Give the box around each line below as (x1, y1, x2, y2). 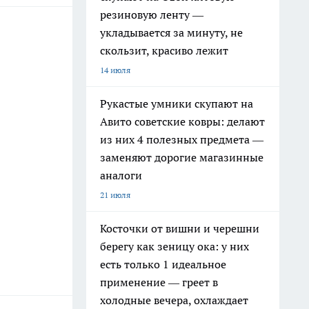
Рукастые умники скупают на (100, 97, 253, 110)
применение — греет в (100, 275, 218, 289)
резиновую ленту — (100, 8, 203, 21)
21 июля (100, 190, 130, 200)
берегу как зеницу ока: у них (100, 239, 249, 253)
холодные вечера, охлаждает (100, 293, 248, 307)
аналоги (100, 168, 142, 182)
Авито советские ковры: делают (100, 114, 265, 128)
